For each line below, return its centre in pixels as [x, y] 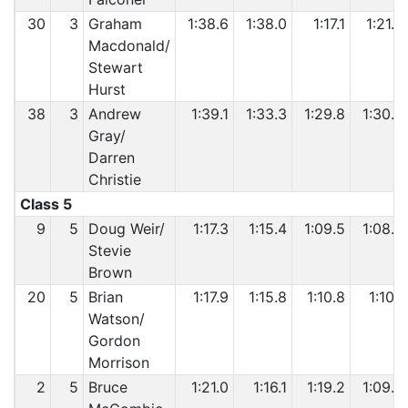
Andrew [114, 114]
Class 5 [46, 204]
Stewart [115, 67]
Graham [115, 24]
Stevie [109, 250]
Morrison [118, 362]
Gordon [114, 341]
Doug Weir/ [126, 229]
